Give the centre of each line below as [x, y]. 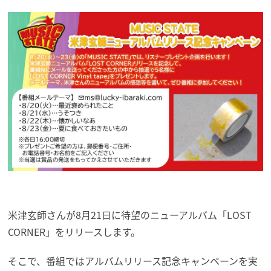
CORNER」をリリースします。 [74, 231]
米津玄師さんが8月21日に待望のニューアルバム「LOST [130, 214]
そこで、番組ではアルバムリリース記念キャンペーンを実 [133, 260]
